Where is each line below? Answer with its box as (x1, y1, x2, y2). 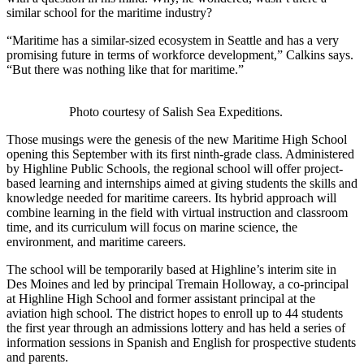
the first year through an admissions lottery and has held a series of (6, 321, 345, 336)
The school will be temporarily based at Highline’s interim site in (6, 262, 336, 277)
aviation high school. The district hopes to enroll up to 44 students (6, 306, 343, 321)
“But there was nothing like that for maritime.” (6, 63, 244, 77)
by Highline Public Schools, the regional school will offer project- (6, 162, 343, 176)
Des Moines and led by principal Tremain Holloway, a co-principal (6, 277, 349, 292)
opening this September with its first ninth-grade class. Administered (6, 147, 354, 162)
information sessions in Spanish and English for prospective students (6, 336, 356, 350)
